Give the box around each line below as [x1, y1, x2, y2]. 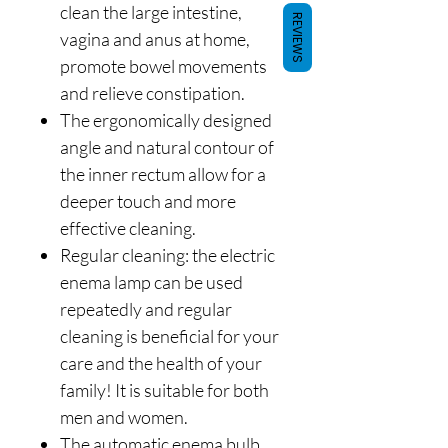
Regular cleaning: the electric [60, 243, 275, 266]
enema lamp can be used [60, 270, 243, 293]
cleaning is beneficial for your [60, 324, 279, 347]
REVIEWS [289, 12, 306, 63]
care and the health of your [60, 351, 262, 374]
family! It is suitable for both [60, 378, 269, 401]
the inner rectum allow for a [60, 162, 266, 185]
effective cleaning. [60, 216, 196, 239]
